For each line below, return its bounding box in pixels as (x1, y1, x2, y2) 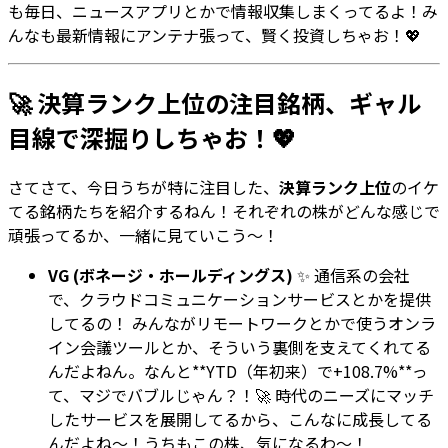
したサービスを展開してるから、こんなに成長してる (48, 407, 432, 432)
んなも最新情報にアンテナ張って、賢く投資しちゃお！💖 (8, 23, 421, 48)
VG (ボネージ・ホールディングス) (48, 263, 293, 288)
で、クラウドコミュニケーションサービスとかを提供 (48, 287, 431, 312)
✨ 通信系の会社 (293, 263, 410, 288)
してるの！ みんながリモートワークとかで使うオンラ (48, 311, 436, 336)
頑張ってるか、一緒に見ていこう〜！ (8, 223, 279, 248)
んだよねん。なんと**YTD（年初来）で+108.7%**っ (48, 359, 428, 384)
